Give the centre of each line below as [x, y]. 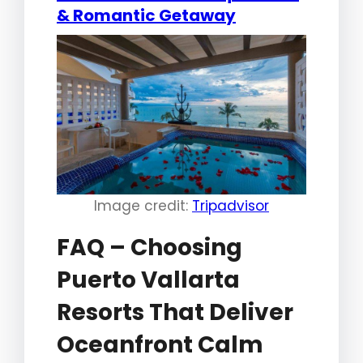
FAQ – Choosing [149, 248]
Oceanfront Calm [160, 345]
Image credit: [143, 206]
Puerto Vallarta [148, 280]
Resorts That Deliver [175, 313]
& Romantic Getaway [146, 16]
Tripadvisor [231, 206]
